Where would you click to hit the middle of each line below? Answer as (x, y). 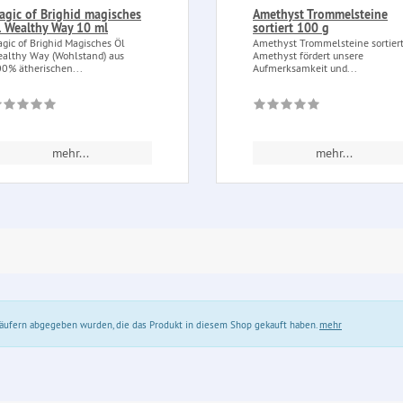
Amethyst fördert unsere (308, 56)
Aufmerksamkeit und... (305, 68)
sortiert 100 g (291, 28)
